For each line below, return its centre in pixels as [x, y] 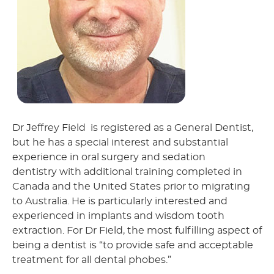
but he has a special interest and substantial [120, 143]
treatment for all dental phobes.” [92, 260]
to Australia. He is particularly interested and [120, 202]
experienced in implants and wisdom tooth [118, 216]
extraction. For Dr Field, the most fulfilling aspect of [137, 231]
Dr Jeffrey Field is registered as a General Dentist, [133, 128]
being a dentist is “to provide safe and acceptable [133, 246]
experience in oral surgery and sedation [109, 157]
